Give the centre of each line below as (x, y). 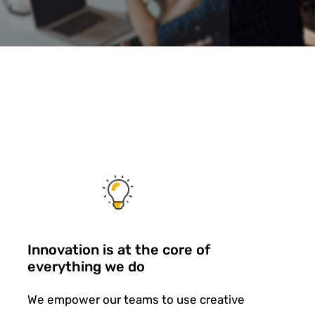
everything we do (86, 266)
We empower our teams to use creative (136, 300)
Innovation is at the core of (119, 250)
